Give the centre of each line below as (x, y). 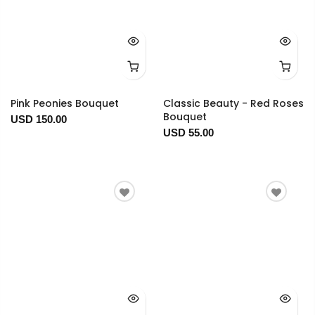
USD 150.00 (39, 120)
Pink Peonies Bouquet (65, 104)
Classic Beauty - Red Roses (233, 104)
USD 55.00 (188, 133)
